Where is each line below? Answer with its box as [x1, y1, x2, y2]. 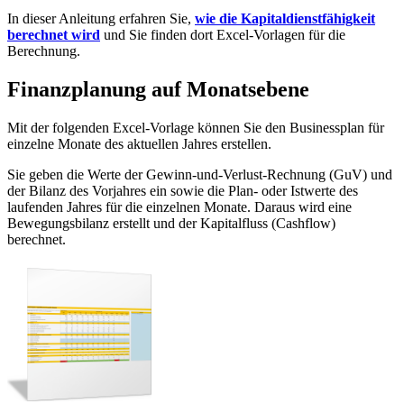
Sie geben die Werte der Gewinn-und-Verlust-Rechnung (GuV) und [7, 166, 392, 182]
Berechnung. [7, 42, 80, 59]
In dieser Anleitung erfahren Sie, [7, 10, 195, 26]
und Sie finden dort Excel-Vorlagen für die [100, 26, 345, 42]
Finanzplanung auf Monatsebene [7, 77, 309, 101]
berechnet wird [7, 26, 100, 42]
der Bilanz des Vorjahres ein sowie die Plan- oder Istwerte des [7, 182, 358, 198]
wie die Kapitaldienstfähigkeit [195, 10, 375, 26]
